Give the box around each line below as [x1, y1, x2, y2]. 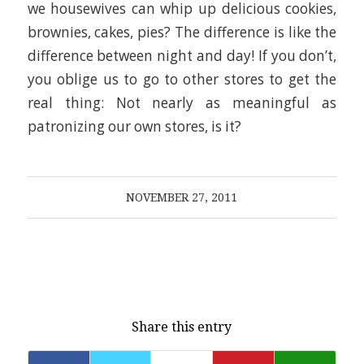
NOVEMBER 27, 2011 [126, 190, 238, 204]
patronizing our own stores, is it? [27, 117, 241, 136]
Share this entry [132, 318, 232, 335]
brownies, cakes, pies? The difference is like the [27, 23, 337, 42]
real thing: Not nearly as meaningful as [27, 93, 337, 113]
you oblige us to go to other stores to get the [27, 70, 337, 89]
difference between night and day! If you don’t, [27, 46, 337, 66]
